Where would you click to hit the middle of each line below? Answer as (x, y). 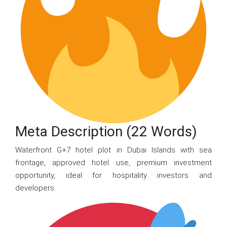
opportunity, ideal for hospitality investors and (113, 175)
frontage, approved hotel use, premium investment (113, 163)
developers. (35, 188)
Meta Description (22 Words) (106, 131)
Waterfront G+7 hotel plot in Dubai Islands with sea (113, 150)
